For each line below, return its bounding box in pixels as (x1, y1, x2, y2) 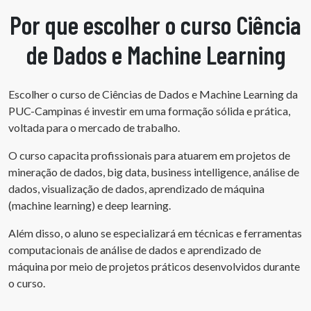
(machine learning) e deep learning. (8, 198, 171, 212)
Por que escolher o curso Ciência (10, 9, 301, 40)
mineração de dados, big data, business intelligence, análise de (8, 165, 299, 178)
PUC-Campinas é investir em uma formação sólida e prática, (8, 103, 290, 117)
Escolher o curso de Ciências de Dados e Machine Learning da (8, 87, 298, 101)
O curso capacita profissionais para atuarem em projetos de (8, 148, 290, 162)
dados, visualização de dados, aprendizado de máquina (8, 181, 264, 195)
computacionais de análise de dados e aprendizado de (8, 242, 261, 256)
